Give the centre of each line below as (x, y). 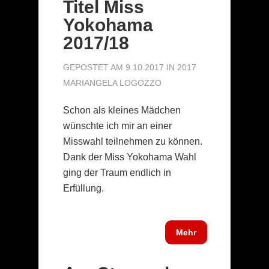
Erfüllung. (83, 188)
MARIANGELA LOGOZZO (112, 83)
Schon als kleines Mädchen (122, 110)
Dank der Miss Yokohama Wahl (130, 157)
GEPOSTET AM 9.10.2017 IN (120, 67)
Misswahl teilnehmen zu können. (133, 141)
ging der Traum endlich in (117, 172)
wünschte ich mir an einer (117, 125)
